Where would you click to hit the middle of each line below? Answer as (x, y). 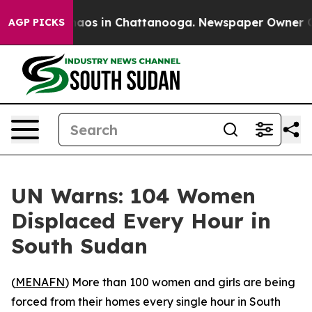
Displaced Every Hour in (141, 221)
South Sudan (79, 246)
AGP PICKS (37, 22)
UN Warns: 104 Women (133, 196)
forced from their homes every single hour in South (146, 302)
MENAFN (40, 282)
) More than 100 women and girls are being (180, 282)
